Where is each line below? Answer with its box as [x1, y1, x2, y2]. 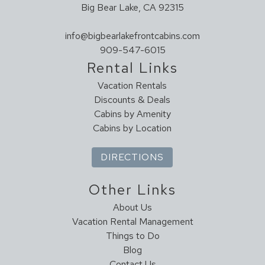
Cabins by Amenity [93, 107, 171, 120]
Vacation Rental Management [72, 215, 193, 228]
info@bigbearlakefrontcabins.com [65, 29, 200, 42]
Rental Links [87, 58, 178, 77]
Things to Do [105, 229, 160, 242]
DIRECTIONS [101, 150, 164, 163]
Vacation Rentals [98, 79, 167, 92]
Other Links [89, 180, 176, 199]
